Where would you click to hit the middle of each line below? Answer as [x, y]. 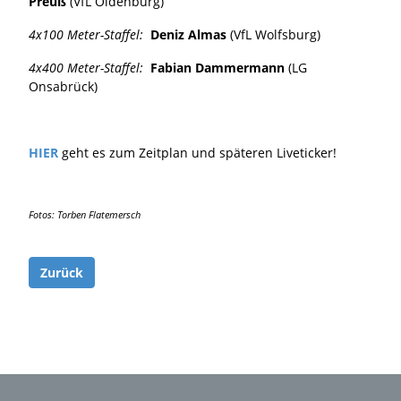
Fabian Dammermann [214, 67]
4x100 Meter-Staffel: [86, 34]
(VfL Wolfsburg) [273, 34]
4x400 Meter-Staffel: [86, 67]
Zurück [62, 272]
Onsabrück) [63, 86]
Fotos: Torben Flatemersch [85, 215]
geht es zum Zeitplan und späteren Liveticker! [199, 152]
